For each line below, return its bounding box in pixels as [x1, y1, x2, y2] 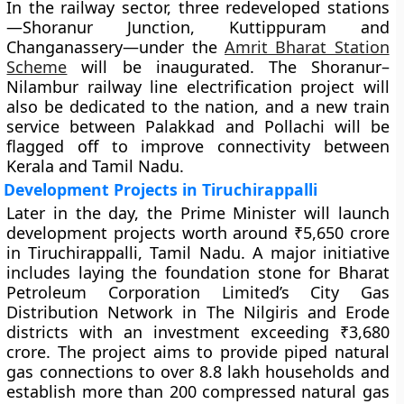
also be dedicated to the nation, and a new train [6, 96, 390, 117]
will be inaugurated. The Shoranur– [67, 56, 390, 78]
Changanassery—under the [6, 36, 225, 58]
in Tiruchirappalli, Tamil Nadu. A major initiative [6, 242, 390, 263]
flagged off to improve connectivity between [6, 135, 390, 157]
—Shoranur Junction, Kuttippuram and [6, 16, 390, 38]
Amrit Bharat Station [225, 36, 390, 58]
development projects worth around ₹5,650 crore [6, 222, 390, 243]
